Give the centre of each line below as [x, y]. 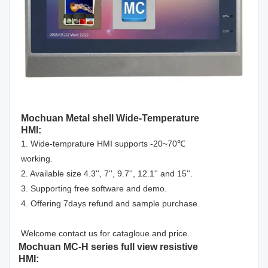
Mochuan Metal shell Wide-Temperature [110, 118]
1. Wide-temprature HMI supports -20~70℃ [103, 143]
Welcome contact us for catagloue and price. [105, 233]
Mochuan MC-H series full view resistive [108, 246]
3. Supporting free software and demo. [94, 188]
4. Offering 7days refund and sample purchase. [110, 203]
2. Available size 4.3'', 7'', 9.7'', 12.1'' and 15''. [107, 173]
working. [37, 158]
